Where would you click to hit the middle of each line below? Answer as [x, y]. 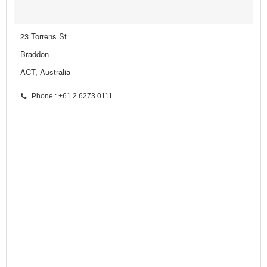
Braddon [35, 54]
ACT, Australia [45, 72]
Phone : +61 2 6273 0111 [72, 96]
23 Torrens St [44, 36]
